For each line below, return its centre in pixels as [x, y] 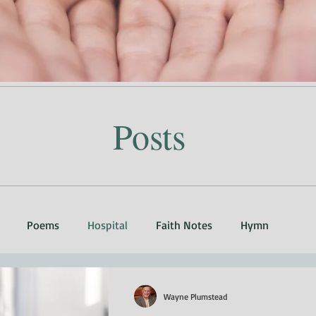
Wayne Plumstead [195, 296]
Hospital [108, 225]
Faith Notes [184, 225]
